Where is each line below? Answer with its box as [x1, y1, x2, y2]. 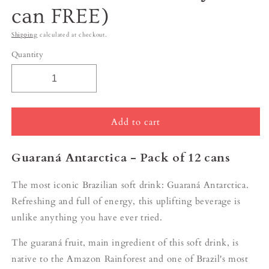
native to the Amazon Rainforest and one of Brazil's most [11, 252, 249, 265]
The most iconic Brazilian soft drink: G [11, 178, 175, 191]
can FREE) [11, 5, 110, 29]
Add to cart [111, 115, 160, 128]
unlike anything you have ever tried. [11, 211, 163, 223]
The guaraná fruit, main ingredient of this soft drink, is [11, 236, 239, 249]
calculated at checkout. [37, 31, 107, 40]
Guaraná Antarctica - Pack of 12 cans [11, 150, 231, 166]
